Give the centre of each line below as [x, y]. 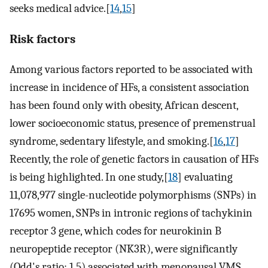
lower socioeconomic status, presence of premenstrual [133, 124]
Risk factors [42, 39]
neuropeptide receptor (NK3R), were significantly [124, 249]
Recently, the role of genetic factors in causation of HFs [134, 159]
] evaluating [205, 177]
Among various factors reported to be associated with [131, 70]
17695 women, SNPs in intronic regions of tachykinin [131, 213]
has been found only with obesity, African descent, [124, 106]
